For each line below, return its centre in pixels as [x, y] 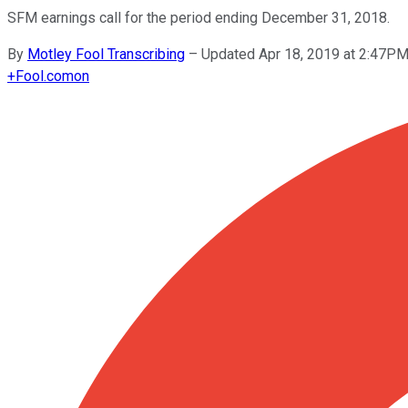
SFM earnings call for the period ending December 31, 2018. [199, 17]
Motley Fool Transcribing [106, 54]
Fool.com [45, 76]
